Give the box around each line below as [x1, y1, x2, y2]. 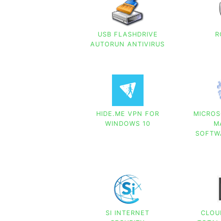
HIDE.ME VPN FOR [96, 110, 159, 118]
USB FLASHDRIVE [97, 30, 158, 38]
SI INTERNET [106, 209, 150, 217]
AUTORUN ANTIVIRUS [90, 40, 165, 48]
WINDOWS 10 [105, 120, 150, 128]
